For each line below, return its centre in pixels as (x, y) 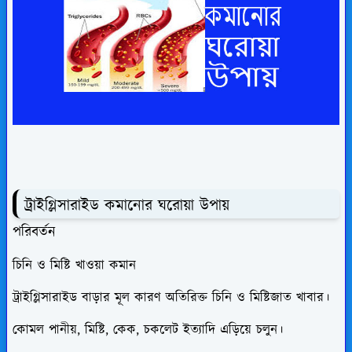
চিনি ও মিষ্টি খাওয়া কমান (74, 265)
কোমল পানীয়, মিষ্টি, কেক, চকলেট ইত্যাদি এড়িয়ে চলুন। (148, 330)
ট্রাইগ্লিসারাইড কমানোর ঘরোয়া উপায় (130, 206)
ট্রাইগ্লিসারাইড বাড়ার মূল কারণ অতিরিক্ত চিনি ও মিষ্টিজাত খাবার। (171, 297)
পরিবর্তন (34, 232)
